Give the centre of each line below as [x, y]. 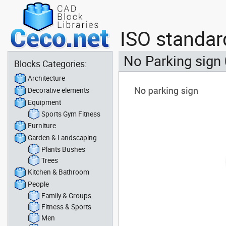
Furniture [42, 125]
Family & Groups [66, 195]
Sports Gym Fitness [71, 114]
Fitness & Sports [66, 207]
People [38, 184]
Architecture [46, 78]
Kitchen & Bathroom [59, 172]
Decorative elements [59, 90]
